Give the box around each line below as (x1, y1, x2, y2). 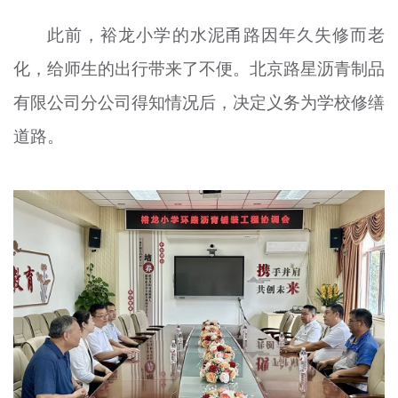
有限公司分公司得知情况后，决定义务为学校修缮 (12, 91, 386, 115)
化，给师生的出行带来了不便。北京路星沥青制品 (12, 57, 386, 81)
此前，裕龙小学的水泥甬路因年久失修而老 (47, 23, 386, 47)
